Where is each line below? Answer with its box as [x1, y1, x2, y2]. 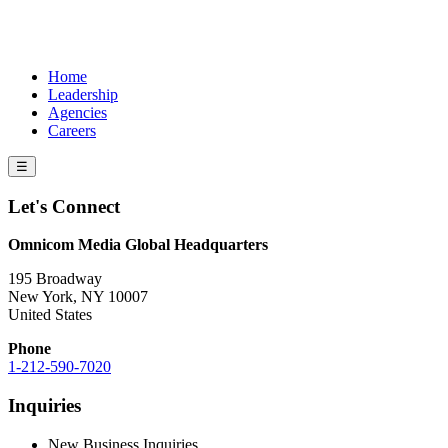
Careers [48, 122, 96, 139]
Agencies [48, 104, 107, 121]
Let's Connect [8, 195, 120, 217]
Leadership [48, 86, 118, 103]
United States [8, 306, 92, 324]
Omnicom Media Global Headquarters [8, 236, 268, 254]
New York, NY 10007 [8, 288, 148, 306]
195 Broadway [8, 270, 102, 288]
